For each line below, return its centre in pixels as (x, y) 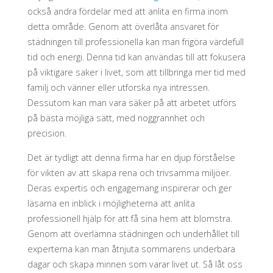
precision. (47, 133)
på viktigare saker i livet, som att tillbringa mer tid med (136, 73)
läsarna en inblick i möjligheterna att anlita (111, 203)
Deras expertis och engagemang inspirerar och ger (129, 188)
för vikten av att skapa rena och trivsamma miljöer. (129, 172)
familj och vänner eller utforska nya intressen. (118, 88)
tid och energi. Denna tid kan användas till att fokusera (136, 57)
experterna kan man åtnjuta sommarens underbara (131, 249)
